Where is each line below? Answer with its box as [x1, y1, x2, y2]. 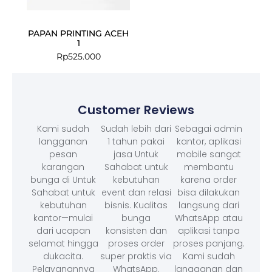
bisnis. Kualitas [104, 199, 168, 212]
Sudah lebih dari [101, 123, 171, 135]
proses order [107, 237, 165, 250]
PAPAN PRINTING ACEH [28, 28, 129, 39]
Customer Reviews [78, 101, 194, 118]
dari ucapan [36, 225, 90, 237]
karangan [42, 161, 85, 174]
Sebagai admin [175, 123, 243, 135]
